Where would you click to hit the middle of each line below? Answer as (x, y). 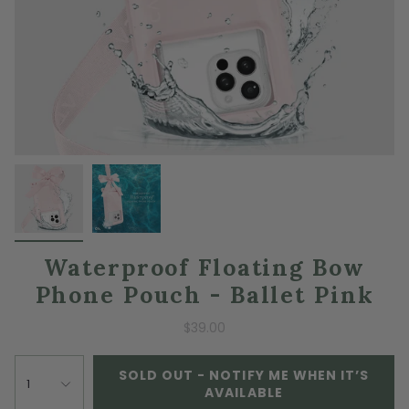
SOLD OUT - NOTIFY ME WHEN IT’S (244, 375)
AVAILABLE (244, 392)
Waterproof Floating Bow (204, 267)
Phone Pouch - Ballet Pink (204, 294)
